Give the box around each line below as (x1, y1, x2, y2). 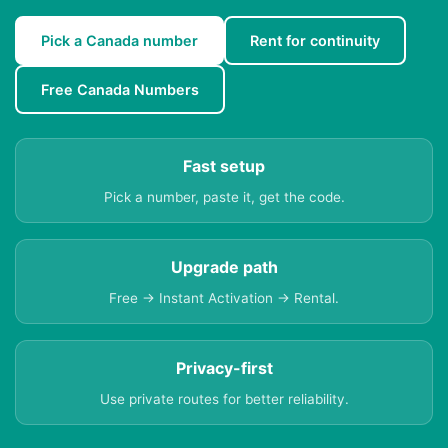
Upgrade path (170, 257, 278, 278)
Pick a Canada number (41, 32, 198, 50)
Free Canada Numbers (41, 81, 199, 99)
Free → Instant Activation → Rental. (109, 290, 339, 307)
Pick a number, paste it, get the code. (103, 189, 345, 206)
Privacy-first (175, 358, 273, 379)
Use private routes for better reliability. (99, 391, 349, 408)
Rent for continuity (250, 32, 380, 50)
